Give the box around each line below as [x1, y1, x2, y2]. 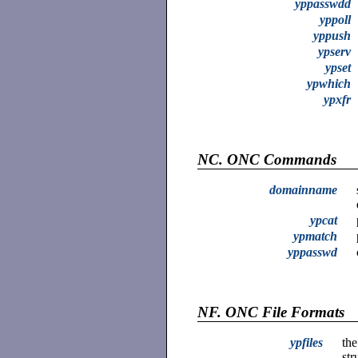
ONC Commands [223, 150, 337, 168]
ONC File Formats [221, 304, 345, 321]
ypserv [318, 44, 351, 58]
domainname [269, 182, 337, 197]
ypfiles [290, 336, 323, 350]
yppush [313, 28, 351, 42]
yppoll [320, 12, 351, 26]
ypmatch [293, 229, 337, 243]
